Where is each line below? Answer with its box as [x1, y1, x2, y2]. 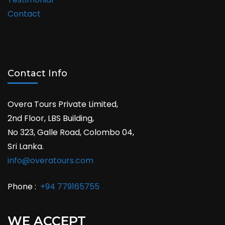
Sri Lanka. [8, 140, 44, 152]
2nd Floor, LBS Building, [8, 112, 94, 124]
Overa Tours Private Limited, [8, 98, 118, 110]
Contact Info [8, 67, 67, 79]
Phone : [8, 180, 40, 192]
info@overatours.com [8, 154, 93, 166]
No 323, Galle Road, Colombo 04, [8, 126, 134, 138]
